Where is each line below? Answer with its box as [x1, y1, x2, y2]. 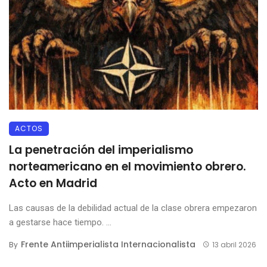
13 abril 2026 [212, 239, 256, 250]
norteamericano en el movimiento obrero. [9, 158, 246, 175]
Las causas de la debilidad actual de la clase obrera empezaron [9, 202, 257, 213]
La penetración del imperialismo [9, 141, 193, 158]
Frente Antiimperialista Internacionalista [21, 238, 195, 250]
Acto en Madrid [9, 175, 97, 191]
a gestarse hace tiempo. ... [9, 216, 111, 228]
